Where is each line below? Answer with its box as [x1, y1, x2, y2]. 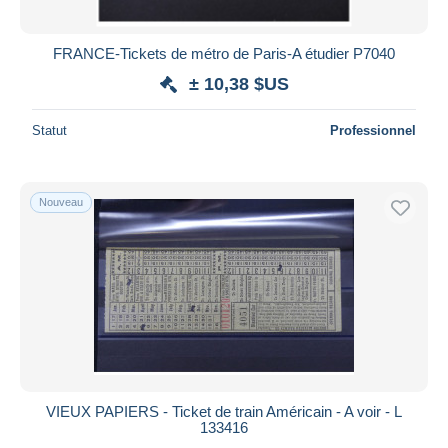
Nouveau [39, 195, 83, 208]
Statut [32, 122, 67, 138]
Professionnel [330, 122, 416, 138]
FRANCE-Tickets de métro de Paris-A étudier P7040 [53, 44, 395, 62]
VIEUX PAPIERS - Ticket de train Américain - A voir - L [46, 402, 402, 420]
